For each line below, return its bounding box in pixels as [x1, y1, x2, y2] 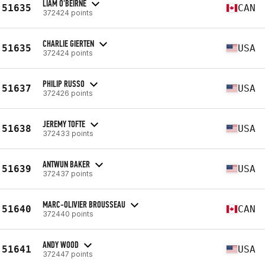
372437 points [43, 169, 93, 178]
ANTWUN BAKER [43, 158, 90, 170]
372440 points [43, 209, 93, 218]
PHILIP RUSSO [43, 77, 85, 89]
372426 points [43, 88, 93, 98]
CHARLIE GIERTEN [43, 37, 94, 49]
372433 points [43, 128, 93, 138]
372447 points [43, 249, 93, 258]
